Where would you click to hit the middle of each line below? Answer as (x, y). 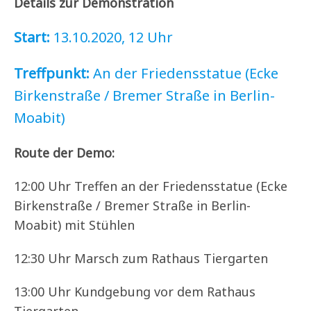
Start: (32, 37)
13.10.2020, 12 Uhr (111, 37)
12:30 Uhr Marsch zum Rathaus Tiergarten (141, 259)
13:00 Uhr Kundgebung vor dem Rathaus (135, 292)
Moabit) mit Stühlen (74, 225)
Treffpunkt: (52, 74)
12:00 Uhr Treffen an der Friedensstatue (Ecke (151, 186)
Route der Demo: (64, 153)
